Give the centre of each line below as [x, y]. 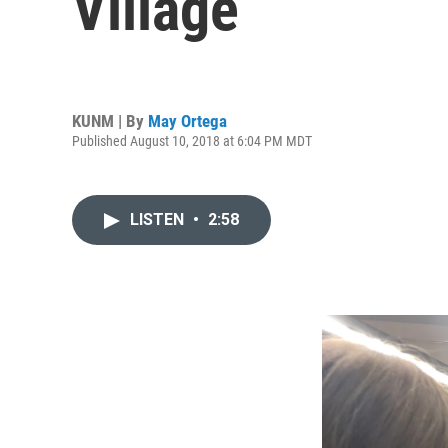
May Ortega [187, 120]
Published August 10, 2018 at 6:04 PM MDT [192, 140]
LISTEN [159, 219]
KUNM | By [110, 120]
